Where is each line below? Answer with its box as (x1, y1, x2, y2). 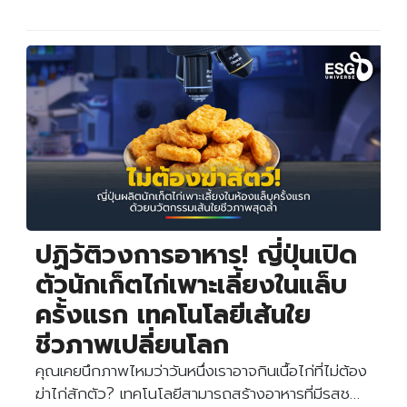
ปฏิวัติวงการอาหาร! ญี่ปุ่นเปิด (35, 234, 357, 274)
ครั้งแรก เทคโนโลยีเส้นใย (35, 294, 311, 334)
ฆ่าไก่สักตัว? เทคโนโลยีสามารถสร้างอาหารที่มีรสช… (35, 381, 360, 405)
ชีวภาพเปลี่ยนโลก (35, 324, 229, 364)
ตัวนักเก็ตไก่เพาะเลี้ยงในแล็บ (35, 264, 347, 304)
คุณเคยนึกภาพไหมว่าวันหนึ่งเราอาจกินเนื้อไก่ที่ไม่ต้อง (35, 358, 367, 382)
